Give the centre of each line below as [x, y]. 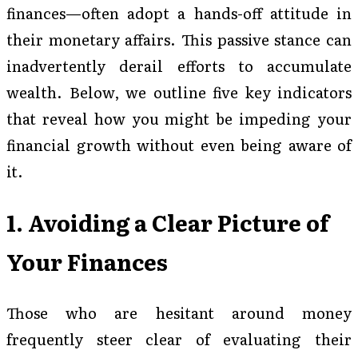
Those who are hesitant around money [179, 313]
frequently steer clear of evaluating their [179, 339]
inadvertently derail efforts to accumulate [179, 66]
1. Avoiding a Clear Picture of [168, 223]
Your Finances [87, 262]
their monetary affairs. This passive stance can [179, 40]
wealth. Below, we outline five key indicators [179, 92]
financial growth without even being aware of [179, 145]
